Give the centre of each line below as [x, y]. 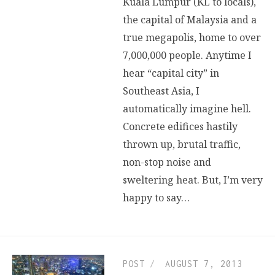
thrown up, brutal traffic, [182, 144]
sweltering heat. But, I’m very [193, 180]
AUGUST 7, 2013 [204, 264]
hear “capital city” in [171, 73]
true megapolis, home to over [192, 37]
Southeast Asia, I [161, 91]
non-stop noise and [167, 162]
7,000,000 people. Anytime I [187, 55]
